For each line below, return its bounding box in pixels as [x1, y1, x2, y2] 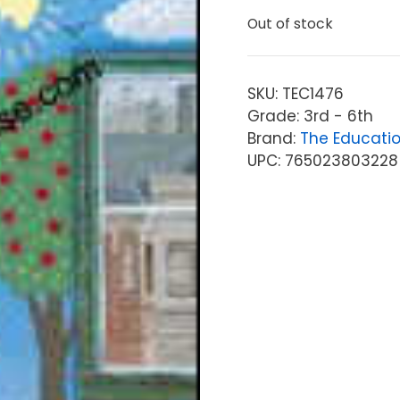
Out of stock [246, 14, 333, 34]
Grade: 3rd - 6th [246, 104, 373, 127]
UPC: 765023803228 [246, 149, 398, 171]
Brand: [246, 127, 300, 149]
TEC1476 [281, 82, 344, 104]
